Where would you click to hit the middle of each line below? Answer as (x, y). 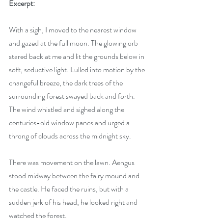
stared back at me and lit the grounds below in (77, 56)
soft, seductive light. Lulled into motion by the (78, 69)
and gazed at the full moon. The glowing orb (74, 43)
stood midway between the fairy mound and (75, 176)
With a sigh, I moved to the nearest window (73, 30)
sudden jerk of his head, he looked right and (74, 202)
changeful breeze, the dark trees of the (67, 83)
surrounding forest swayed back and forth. (73, 96)
